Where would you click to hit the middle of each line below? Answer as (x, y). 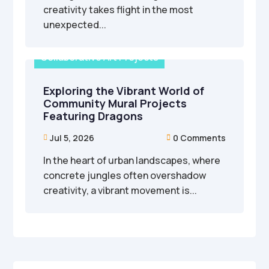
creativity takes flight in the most (119, 10)
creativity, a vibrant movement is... (120, 190)
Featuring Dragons (93, 116)
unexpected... (75, 25)
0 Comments (199, 138)
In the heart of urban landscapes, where (132, 160)
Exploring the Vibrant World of (124, 91)
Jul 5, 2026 (72, 138)
